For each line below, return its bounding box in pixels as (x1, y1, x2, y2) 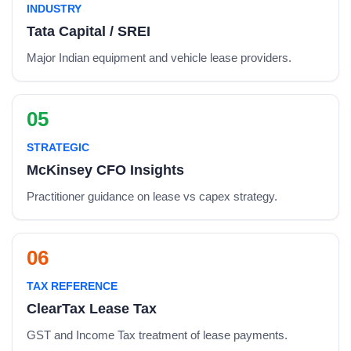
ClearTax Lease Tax (27, 301, 157, 317)
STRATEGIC (27, 141, 89, 154)
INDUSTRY (27, 2, 81, 15)
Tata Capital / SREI (27, 24, 150, 39)
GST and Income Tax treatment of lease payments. (27, 328, 288, 342)
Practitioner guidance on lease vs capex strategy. (27, 190, 277, 203)
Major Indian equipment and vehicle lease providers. (27, 51, 291, 64)
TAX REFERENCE (27, 280, 118, 292)
